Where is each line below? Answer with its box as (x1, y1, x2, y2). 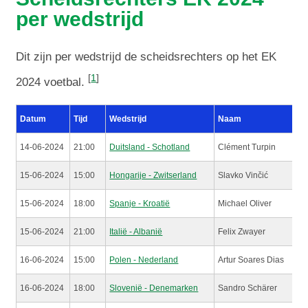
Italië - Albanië (109, 226, 163, 236)
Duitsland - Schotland (109, 142, 190, 152)
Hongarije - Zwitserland (109, 170, 197, 180)
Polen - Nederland (109, 254, 179, 265)
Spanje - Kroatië (109, 198, 170, 208)
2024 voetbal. (16, 75, 89, 89)
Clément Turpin (218, 142, 276, 152)
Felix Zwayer (218, 226, 266, 236)
